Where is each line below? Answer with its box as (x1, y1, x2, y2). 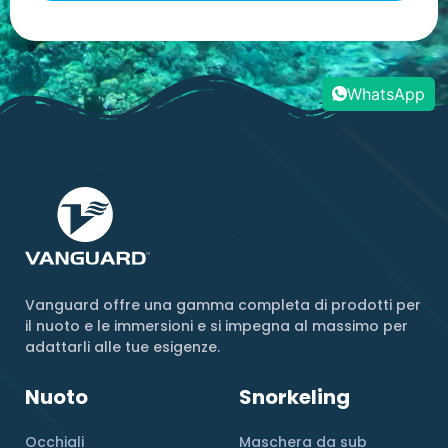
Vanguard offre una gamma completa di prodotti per (25, 294, 421, 315)
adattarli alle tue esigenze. (25, 336, 220, 357)
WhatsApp (346, 83, 425, 104)
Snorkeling (239, 382, 350, 411)
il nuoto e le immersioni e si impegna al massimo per (25, 315, 408, 336)
